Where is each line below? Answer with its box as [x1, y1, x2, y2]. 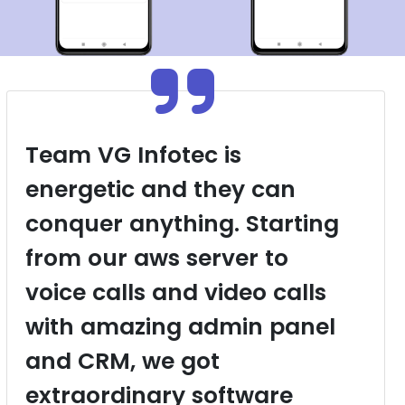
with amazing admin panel [25, 311, 336, 344]
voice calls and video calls [25, 277, 327, 309]
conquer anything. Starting [25, 208, 340, 240]
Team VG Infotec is [25, 139, 242, 172]
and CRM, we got [25, 345, 221, 378]
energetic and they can [25, 174, 297, 206]
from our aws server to [25, 242, 289, 275]
